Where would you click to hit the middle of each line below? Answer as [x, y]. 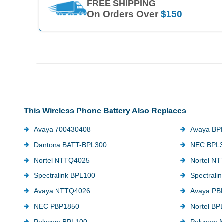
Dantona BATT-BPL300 [70, 144]
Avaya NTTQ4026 [62, 191]
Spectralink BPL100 [64, 175]
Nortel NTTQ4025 [62, 160]
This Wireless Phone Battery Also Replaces [105, 111]
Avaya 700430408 [62, 129]
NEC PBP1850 [56, 206]
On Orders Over [124, 14]
